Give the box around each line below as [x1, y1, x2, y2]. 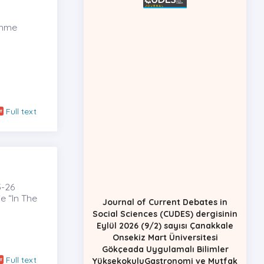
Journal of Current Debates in [103, 189, 227, 200]
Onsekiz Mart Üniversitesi [112, 225, 218, 236]
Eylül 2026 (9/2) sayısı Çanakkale [97, 213, 233, 224]
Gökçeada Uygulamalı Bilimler [101, 236, 229, 247]
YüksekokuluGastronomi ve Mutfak [93, 248, 237, 259]
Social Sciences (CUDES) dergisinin [93, 201, 237, 212]
